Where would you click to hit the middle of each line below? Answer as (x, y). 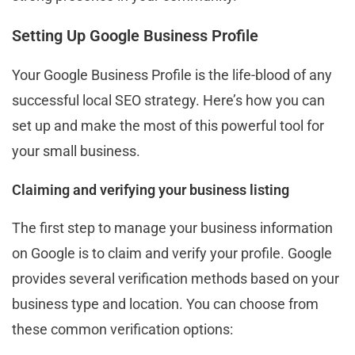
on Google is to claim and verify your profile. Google (172, 253)
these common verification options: (122, 329)
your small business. (76, 151)
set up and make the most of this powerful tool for (168, 125)
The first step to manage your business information (172, 227)
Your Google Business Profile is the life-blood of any (172, 74)
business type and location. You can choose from (165, 303)
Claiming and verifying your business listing (151, 189)
